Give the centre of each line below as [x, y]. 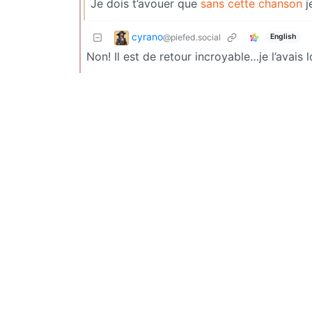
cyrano [147, 36]
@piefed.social [192, 37]
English [283, 37]
